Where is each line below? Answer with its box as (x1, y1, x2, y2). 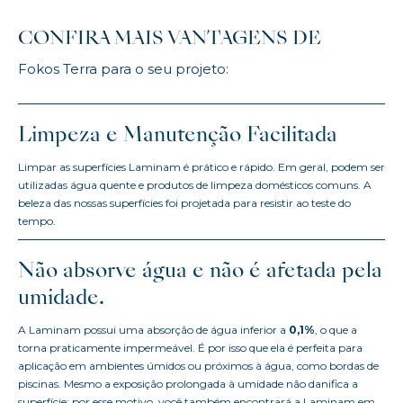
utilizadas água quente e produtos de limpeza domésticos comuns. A (18, 178, 372, 193)
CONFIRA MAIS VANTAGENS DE (18, 31, 321, 49)
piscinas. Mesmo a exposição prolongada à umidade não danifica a (18, 377, 358, 391)
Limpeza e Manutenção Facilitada (18, 126, 337, 147)
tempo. (18, 214, 56, 228)
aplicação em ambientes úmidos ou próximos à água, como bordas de (18, 359, 379, 373)
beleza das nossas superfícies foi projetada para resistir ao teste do (18, 196, 351, 210)
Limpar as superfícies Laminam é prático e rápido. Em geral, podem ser (18, 160, 385, 175)
